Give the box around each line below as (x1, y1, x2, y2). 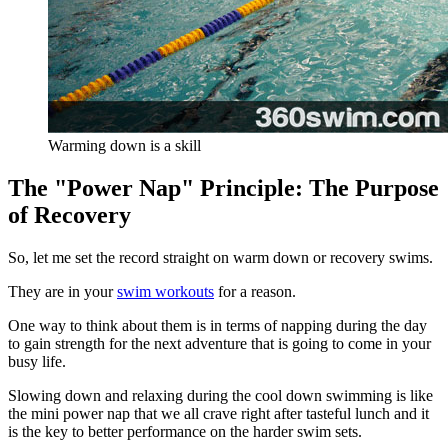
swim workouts (117, 283, 214, 301)
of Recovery (8, 202, 131, 229)
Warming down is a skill (48, 137, 201, 155)
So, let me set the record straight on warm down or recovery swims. (8, 249, 433, 267)
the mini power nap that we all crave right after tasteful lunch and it (8, 405, 429, 423)
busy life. (8, 353, 66, 371)
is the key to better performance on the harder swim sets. (8, 423, 362, 441)
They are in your (8, 283, 117, 301)
